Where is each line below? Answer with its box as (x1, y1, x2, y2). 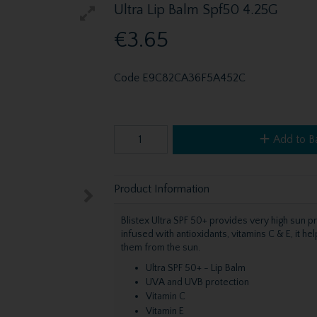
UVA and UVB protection (145, 277, 249, 289)
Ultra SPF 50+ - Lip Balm (145, 262, 246, 274)
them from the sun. (120, 241, 200, 253)
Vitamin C (145, 291, 185, 303)
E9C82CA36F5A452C (142, 71, 246, 84)
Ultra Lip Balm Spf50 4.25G (113, 2, 277, 18)
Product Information (113, 183, 209, 196)
